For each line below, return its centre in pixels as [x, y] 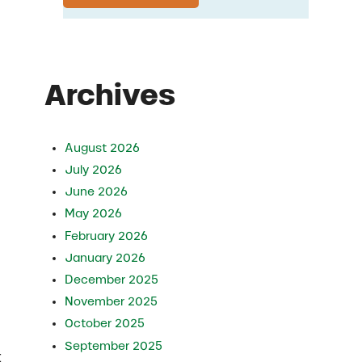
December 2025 [112, 279]
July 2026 [94, 169]
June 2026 [97, 192]
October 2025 [105, 324]
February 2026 [107, 236]
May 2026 [94, 214]
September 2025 [114, 345]
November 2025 [112, 302]
